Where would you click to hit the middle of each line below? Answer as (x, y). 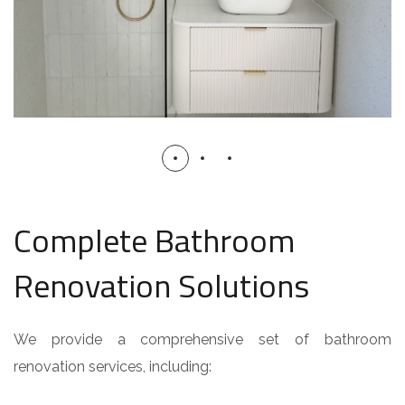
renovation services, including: (113, 366)
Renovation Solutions (161, 285)
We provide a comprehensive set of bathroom (202, 339)
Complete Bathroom (154, 240)
